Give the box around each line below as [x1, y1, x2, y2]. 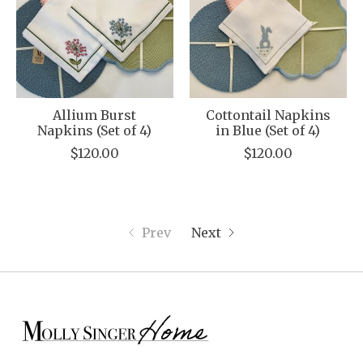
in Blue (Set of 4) [216, 122, 321, 139]
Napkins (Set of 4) [37, 122, 152, 139]
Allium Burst [53, 107, 137, 124]
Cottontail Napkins [205, 107, 331, 124]
